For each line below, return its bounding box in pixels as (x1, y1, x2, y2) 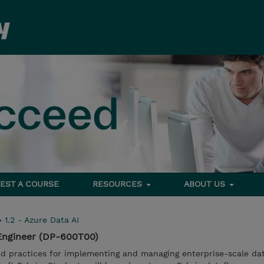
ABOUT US (184, 179, 229, 189)
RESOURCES (92, 179, 145, 189)
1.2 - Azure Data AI (5, 215, 79, 225)
